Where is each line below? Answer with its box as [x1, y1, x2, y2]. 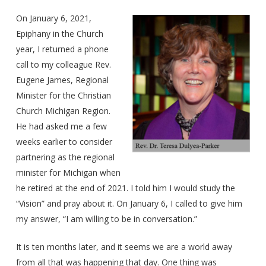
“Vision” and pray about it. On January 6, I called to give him [15, 198, 242, 209]
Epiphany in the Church [15, 28, 103, 39]
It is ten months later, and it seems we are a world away [15, 241, 232, 252]
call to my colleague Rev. [15, 59, 111, 70]
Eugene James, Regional [15, 74, 109, 85]
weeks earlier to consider [15, 136, 112, 147]
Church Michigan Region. [15, 105, 110, 116]
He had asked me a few [15, 121, 107, 132]
